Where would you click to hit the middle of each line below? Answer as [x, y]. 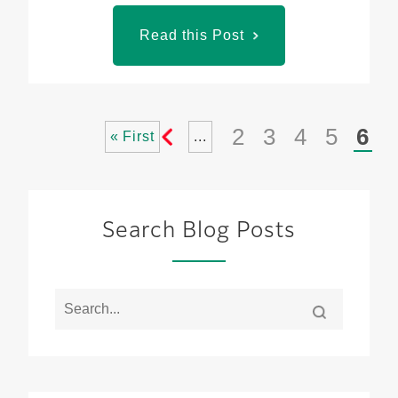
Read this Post [192, 35]
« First [132, 136]
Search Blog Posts [199, 231]
